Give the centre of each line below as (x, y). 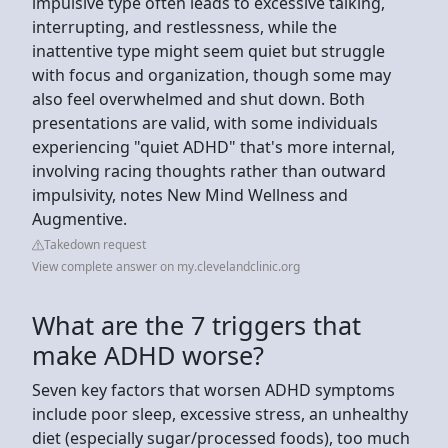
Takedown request (95, 244)
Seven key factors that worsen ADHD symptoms (213, 389)
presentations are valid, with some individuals (205, 122)
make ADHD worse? (148, 354)
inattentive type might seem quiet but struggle (208, 50)
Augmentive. (81, 218)
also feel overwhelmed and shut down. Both (198, 98)
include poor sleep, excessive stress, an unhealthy (220, 413)
